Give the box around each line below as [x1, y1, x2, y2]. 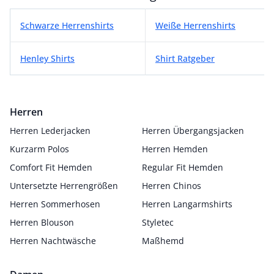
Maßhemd [142, 235, 184, 246]
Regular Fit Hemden [142, 161, 223, 173]
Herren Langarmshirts [142, 198, 232, 210]
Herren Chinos [142, 180, 201, 191]
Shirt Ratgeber [155, 53, 215, 64]
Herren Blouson [10, 217, 74, 228]
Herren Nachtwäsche [10, 235, 96, 246]
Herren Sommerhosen [10, 198, 100, 210]
